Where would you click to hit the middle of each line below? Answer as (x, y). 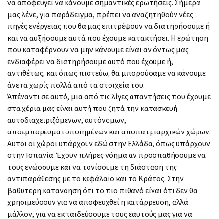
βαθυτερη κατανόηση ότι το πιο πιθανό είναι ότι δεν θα (102, 190)
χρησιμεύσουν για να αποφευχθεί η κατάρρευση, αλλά (98, 202)
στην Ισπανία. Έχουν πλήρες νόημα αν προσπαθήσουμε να (107, 155)
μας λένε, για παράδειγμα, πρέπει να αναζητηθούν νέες (100, 14)
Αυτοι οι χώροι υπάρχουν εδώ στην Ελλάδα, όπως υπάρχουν (109, 143)
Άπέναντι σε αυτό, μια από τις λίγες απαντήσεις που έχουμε (109, 96)
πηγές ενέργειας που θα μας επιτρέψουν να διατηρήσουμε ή (109, 26)
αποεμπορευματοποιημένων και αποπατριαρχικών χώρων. (109, 131)
